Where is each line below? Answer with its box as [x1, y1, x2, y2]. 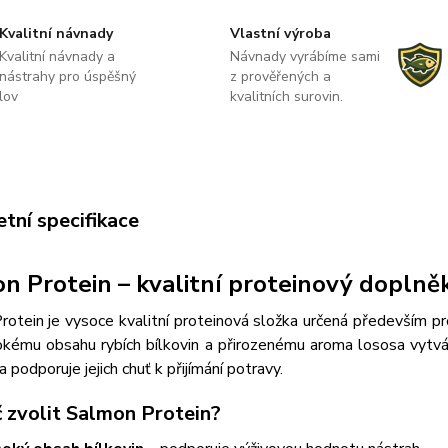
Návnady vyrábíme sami [229, 46, 380, 66]
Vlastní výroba [229, 23, 331, 43]
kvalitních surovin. [229, 86, 343, 106]
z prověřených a [229, 66, 331, 86]
